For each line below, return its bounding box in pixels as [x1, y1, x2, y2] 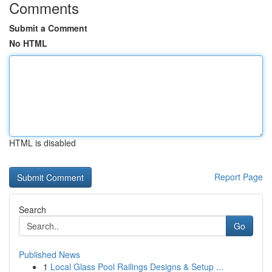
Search [19, 203, 46, 216]
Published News [19, 248, 80, 260]
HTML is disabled [9, 137, 76, 149]
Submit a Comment [9, 22, 87, 34]
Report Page [214, 171, 263, 183]
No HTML [9, 37, 47, 49]
